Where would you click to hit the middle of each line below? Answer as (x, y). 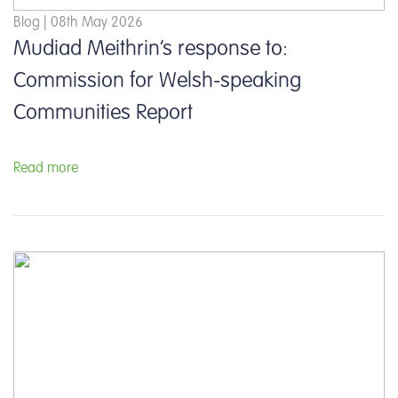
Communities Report (103, 114)
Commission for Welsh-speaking (157, 82)
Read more (46, 169)
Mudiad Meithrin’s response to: (151, 50)
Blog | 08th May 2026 (78, 24)
